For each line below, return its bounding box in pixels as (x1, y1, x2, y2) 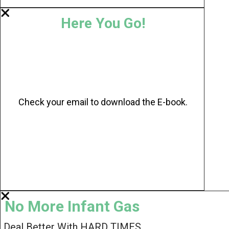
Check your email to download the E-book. (18, 97, 188, 108)
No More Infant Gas (5, 197, 140, 216)
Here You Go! (60, 15, 145, 32)
